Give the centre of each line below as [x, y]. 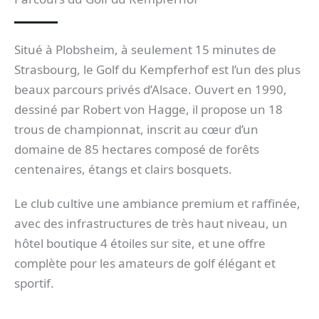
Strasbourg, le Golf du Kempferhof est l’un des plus [157, 69]
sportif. [34, 283]
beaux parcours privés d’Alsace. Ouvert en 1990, [151, 89]
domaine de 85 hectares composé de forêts [137, 149]
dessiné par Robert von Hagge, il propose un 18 [148, 109]
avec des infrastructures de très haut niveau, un [151, 224]
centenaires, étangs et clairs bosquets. [123, 169]
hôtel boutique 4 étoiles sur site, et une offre [140, 244]
